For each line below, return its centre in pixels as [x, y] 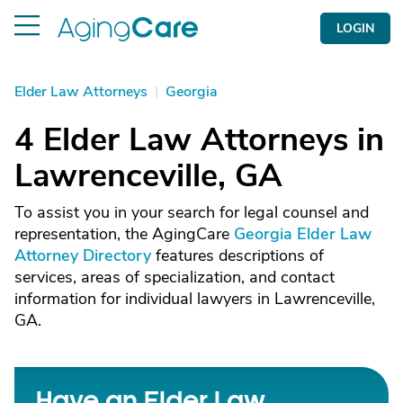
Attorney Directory [83, 255]
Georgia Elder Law [303, 234]
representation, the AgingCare [124, 234]
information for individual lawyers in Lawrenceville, [195, 299]
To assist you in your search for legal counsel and [192, 212]
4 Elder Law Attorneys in [199, 140]
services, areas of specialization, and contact [175, 277]
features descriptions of [237, 255]
